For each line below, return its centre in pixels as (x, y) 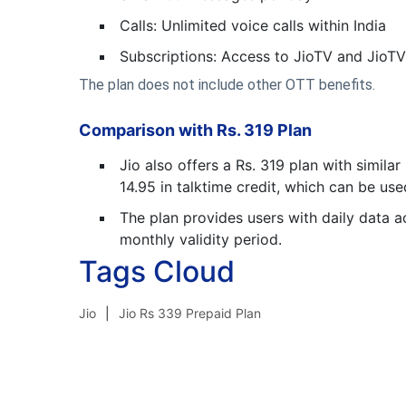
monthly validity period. (201, 239)
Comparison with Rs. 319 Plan (195, 130)
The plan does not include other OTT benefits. (227, 85)
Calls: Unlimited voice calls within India (253, 25)
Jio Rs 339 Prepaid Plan (190, 313)
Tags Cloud (157, 271)
